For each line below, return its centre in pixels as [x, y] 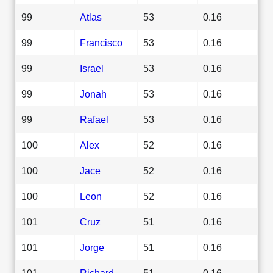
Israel [92, 68]
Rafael [94, 119]
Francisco [101, 42]
